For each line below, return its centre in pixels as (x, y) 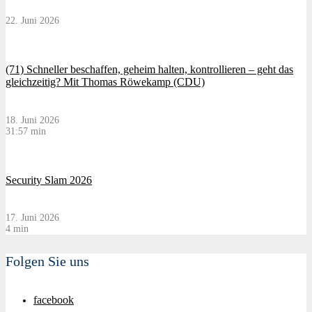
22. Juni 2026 (32, 21)
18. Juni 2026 (32, 120)
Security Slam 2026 (49, 180)
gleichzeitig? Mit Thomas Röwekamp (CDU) (105, 82)
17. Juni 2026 (32, 218)
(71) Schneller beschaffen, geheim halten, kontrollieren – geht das (149, 70)
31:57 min (26, 131)
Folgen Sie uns (47, 261)
